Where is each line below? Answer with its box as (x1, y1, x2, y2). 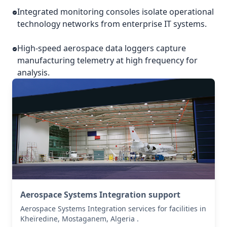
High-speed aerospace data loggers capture (17, 43, 186, 54)
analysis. (17, 67, 50, 78)
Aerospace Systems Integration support (20, 188, 180, 200)
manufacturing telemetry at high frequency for (17, 55, 198, 66)
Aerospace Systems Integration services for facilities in (20, 203, 206, 213)
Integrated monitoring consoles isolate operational (17, 6, 214, 17)
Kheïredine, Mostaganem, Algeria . (20, 213, 139, 223)
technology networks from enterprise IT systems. (17, 18, 207, 29)
